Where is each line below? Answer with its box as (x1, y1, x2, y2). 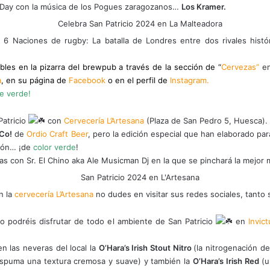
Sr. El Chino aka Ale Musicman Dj (27, 155, 149, 165)
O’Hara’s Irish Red (193, 256, 259, 266)
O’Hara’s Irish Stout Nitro (98, 242, 194, 253)
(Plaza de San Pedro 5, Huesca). (144, 115, 268, 125)
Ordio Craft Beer (27, 128, 88, 139)
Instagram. (170, 75, 209, 85)
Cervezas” (221, 61, 262, 72)
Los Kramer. (181, 1, 226, 11)
